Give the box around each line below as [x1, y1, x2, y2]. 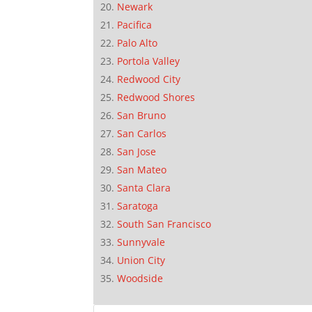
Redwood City [117, 72, 181, 86]
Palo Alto [117, 36, 158, 49]
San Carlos [117, 126, 167, 140]
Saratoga [117, 198, 159, 212]
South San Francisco [117, 217, 212, 231]
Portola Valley [117, 54, 180, 68]
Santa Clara [117, 180, 171, 194]
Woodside [117, 271, 164, 285]
